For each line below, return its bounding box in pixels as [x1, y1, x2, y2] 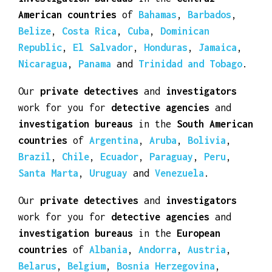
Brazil [18, 191, 51, 203]
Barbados [188, 49, 231, 61]
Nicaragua [18, 98, 67, 110]
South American [177, 158, 253, 170]
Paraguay [149, 191, 193, 203]
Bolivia [188, 175, 226, 186]
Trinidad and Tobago [138, 98, 242, 110]
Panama [78, 98, 111, 110]
